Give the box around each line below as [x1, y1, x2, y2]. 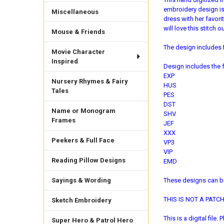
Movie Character [51, 48, 105, 56]
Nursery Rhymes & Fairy [51, 77, 128, 85]
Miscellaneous [51, 8, 98, 16]
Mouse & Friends [51, 28, 105, 36]
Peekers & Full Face [51, 136, 114, 144]
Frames [51, 116, 75, 124]
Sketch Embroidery [51, 196, 111, 204]
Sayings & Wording [51, 176, 111, 184]
